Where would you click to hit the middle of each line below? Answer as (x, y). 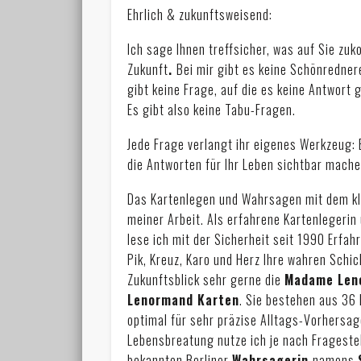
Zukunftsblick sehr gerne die (206, 280)
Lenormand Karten (184, 300)
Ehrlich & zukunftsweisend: (200, 15)
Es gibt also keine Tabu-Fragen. (212, 110)
